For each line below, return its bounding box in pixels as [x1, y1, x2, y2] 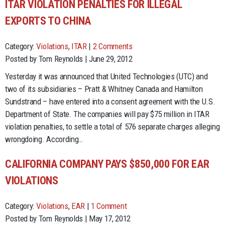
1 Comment [91, 200, 127, 211]
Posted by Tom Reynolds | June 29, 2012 [5, 53, 133, 64]
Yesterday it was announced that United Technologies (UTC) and [5, 71, 208, 81]
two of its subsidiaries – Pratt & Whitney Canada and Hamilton [5, 83, 203, 94]
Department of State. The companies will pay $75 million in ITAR [5, 108, 209, 119]
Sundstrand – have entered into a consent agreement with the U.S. [5, 96, 215, 106]
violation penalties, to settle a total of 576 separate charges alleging [5, 121, 220, 132]
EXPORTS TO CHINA [5, 14, 91, 27]
